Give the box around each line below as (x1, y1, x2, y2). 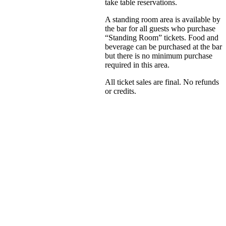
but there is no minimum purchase (105, 51, 212, 60)
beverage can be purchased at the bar (105, 42, 222, 51)
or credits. (105, 86, 136, 95)
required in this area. (105, 60, 169, 69)
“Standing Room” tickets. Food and (105, 33, 218, 42)
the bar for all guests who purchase (105, 24, 215, 33)
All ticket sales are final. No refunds (105, 77, 219, 86)
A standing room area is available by (105, 15, 220, 24)
